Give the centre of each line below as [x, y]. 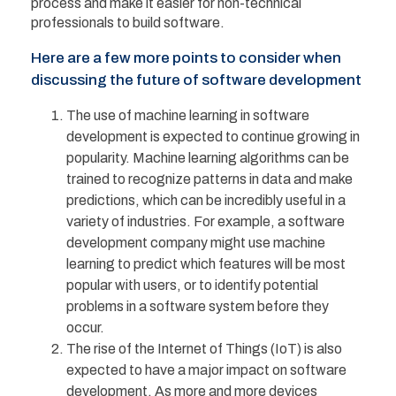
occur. [85, 327]
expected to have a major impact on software [206, 369]
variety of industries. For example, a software [206, 221]
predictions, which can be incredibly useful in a [206, 200]
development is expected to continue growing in [213, 136]
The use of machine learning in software [188, 115]
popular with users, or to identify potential [192, 285]
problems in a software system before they [198, 306]
